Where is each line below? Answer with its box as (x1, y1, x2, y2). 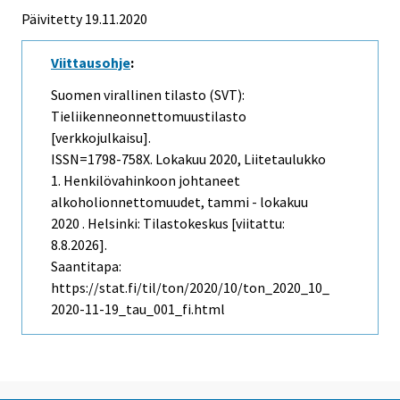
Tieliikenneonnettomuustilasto (51, 107, 246, 126)
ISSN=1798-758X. (51, 150, 155, 169)
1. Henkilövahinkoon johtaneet (51, 171, 240, 190)
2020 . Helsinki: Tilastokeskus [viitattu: (51, 214, 285, 233)
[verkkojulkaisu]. (51, 129, 151, 147)
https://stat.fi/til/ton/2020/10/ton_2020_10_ (51, 279, 329, 297)
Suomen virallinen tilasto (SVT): (51, 86, 245, 104)
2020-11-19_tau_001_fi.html (51, 300, 225, 319)
